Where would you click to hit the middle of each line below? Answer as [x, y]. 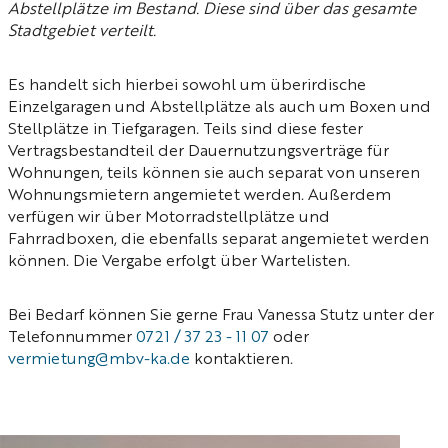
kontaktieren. [241, 360]
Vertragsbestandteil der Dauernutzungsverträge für [198, 152]
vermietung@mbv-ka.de [99, 360]
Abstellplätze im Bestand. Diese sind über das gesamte [212, 10]
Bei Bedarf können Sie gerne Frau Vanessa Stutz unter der [221, 316]
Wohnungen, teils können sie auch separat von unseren [214, 174]
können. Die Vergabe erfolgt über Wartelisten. [179, 262]
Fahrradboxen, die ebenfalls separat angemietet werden [218, 240]
